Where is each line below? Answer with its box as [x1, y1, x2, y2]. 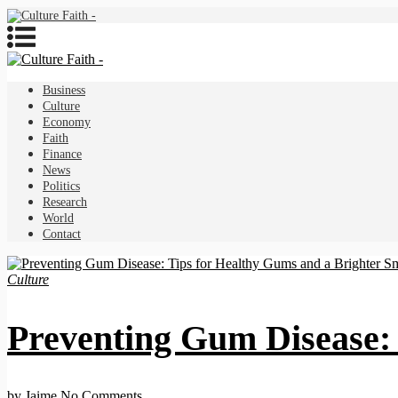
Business [43, 84, 85, 97]
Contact [43, 227, 81, 241]
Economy [43, 115, 91, 129]
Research [43, 195, 87, 209]
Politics [43, 179, 80, 193]
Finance [43, 147, 82, 161]
